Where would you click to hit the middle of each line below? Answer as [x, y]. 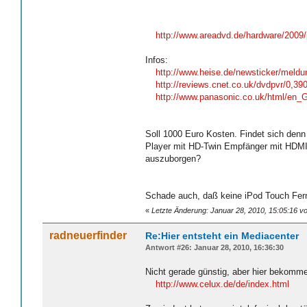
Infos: [157, 60]
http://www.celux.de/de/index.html [222, 284]
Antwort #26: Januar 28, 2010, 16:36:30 [214, 247]
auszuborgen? [173, 159]
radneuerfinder [88, 235]
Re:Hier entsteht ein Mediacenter [222, 235]
